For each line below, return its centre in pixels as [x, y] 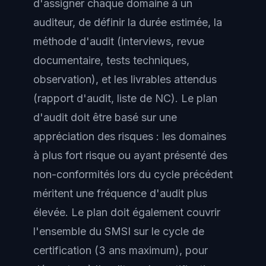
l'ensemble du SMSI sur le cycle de [119, 231]
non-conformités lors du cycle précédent [133, 174]
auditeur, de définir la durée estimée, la [128, 22]
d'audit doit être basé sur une [105, 117]
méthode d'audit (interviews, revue [119, 41]
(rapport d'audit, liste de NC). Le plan [125, 98]
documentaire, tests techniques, [111, 60]
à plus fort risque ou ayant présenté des [130, 155]
